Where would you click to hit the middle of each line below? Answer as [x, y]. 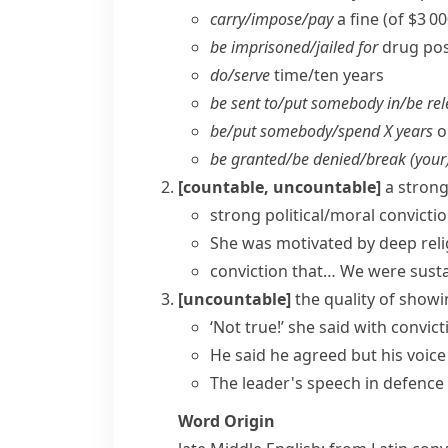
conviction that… [273, 271]
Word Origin [226, 421]
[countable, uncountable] [279, 187]
